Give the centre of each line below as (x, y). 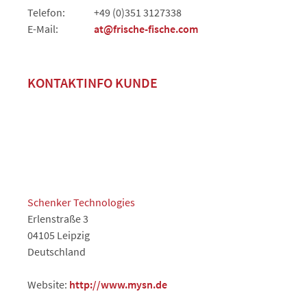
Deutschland (57, 251)
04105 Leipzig (59, 235)
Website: (48, 284)
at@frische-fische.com (146, 28)
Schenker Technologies (81, 202)
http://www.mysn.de (118, 284)
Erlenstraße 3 (58, 218)
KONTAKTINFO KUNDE (93, 82)
